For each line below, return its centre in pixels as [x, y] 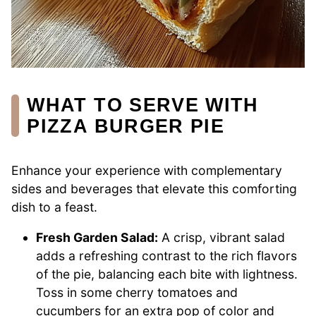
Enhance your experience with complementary [147, 170]
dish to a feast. [54, 207]
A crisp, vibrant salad [222, 238]
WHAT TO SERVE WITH [143, 104]
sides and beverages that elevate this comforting [154, 188]
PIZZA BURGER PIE [126, 126]
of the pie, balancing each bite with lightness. [167, 274]
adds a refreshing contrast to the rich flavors [167, 256]
